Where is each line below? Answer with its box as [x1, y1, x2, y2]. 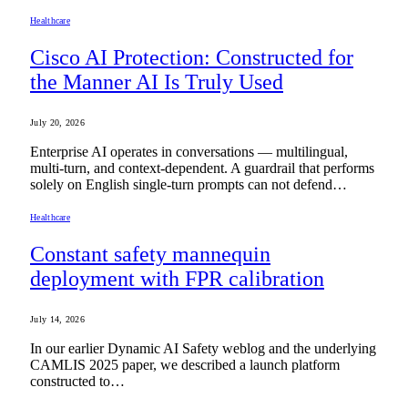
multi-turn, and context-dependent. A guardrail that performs [30, 159, 374, 176]
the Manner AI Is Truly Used [30, 70, 283, 95]
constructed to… [30, 372, 125, 389]
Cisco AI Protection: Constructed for [30, 46, 353, 70]
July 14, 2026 [30, 313, 85, 324]
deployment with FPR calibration [30, 266, 324, 291]
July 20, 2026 [30, 117, 85, 127]
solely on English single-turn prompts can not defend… [30, 176, 347, 192]
